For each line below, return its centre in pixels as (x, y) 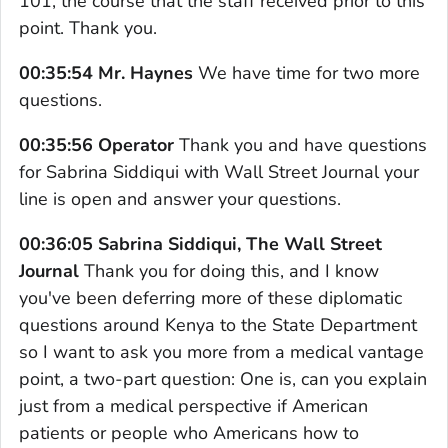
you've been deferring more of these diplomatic (210, 297)
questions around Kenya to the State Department (218, 324)
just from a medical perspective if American (193, 405)
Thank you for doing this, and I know (231, 270)
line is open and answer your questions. (180, 198)
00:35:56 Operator (96, 144)
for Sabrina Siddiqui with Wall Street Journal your (219, 171)
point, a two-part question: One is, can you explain (223, 378)
